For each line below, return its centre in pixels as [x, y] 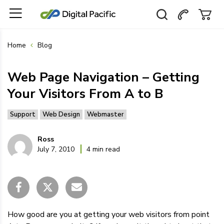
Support [23, 114]
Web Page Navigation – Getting [103, 77]
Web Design [61, 114]
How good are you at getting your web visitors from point [108, 214]
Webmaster [105, 114]
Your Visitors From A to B [85, 94]
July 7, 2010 [58, 149]
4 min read [103, 149]
